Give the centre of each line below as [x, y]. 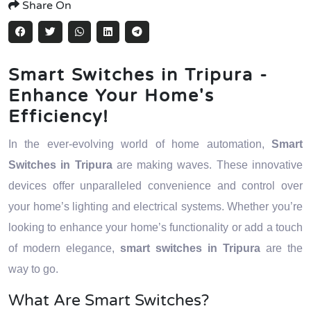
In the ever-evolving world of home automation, [140, 144]
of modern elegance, [64, 248]
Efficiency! [59, 117]
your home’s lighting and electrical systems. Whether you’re [155, 207]
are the [281, 248]
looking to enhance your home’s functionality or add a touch [155, 227]
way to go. [33, 269]
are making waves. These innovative [208, 165]
